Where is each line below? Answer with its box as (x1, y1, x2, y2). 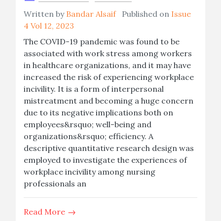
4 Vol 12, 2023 (24, 21, 74, 31)
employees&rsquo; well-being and (24, 119, 151, 129)
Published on (116, 9, 171, 19)
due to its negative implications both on (24, 108, 173, 117)
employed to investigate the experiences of (24, 155, 187, 165)
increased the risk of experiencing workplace (24, 72, 194, 82)
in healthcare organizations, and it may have (24, 60, 191, 70)
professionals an (24, 179, 86, 188)
